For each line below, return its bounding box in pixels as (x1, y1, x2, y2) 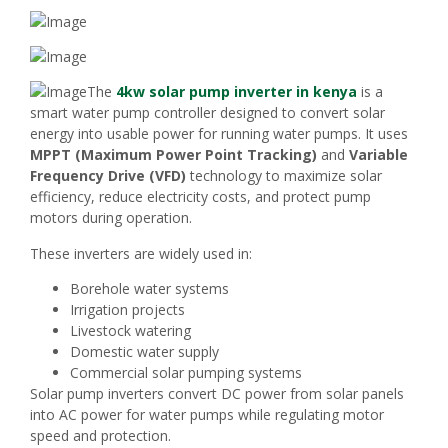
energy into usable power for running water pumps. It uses (30, 124, 408, 144)
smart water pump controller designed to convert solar (30, 103, 385, 123)
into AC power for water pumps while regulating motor (30, 405, 384, 425)
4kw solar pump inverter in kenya (116, 82, 357, 102)
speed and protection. (30, 426, 171, 446)
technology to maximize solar (186, 166, 382, 186)
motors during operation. (30, 208, 192, 228)
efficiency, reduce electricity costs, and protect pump (30, 187, 371, 207)
